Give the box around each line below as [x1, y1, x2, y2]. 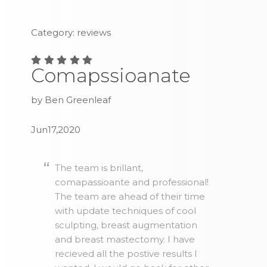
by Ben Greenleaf [31, 94, 111, 106]
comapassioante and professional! [55, 176, 209, 188]
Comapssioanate [31, 64, 191, 88]
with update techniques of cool [55, 205, 197, 217]
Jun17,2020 [31, 124, 81, 136]
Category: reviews [31, 27, 111, 39]
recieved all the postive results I [55, 248, 198, 260]
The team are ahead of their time [55, 191, 206, 203]
